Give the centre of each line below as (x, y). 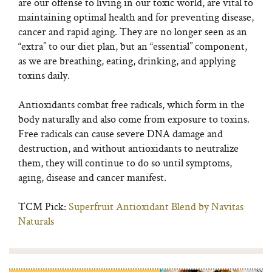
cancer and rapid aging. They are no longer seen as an (133, 31)
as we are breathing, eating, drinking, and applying (127, 60)
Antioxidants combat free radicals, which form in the (131, 104)
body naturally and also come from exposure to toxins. (134, 119)
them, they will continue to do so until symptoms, (125, 162)
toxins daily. (44, 75)
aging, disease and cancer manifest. (92, 177)
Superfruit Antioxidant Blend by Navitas (156, 206)
